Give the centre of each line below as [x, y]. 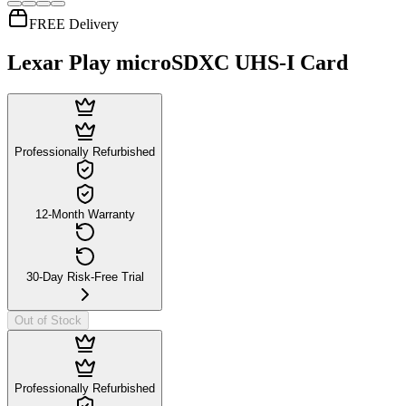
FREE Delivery [74, 24]
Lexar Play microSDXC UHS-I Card [178, 62]
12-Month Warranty [85, 214]
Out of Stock [48, 320]
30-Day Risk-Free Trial [85, 276]
